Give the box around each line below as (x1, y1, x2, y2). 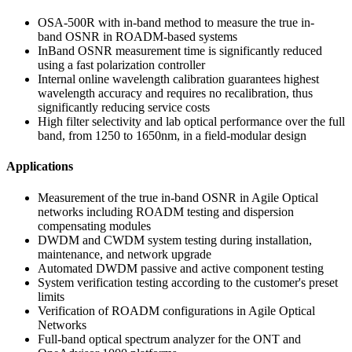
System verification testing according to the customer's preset (38, 275, 338, 289)
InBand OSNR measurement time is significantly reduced (38, 44, 322, 58)
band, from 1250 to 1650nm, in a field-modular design (38, 129, 306, 143)
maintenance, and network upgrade (38, 247, 211, 261)
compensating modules (38, 218, 151, 233)
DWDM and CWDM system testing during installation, (38, 233, 312, 247)
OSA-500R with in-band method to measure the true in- (38, 16, 314, 30)
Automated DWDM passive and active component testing (38, 261, 324, 275)
